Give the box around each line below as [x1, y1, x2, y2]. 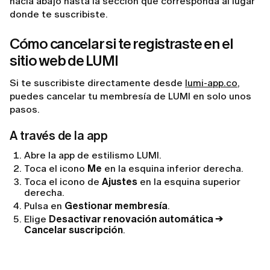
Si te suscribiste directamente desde [10, 77, 185, 89]
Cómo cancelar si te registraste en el [10, 35, 233, 52]
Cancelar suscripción [24, 224, 123, 236]
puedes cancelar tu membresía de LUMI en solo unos [10, 90, 251, 102]
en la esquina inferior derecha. [102, 163, 243, 174]
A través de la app [10, 128, 108, 143]
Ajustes [102, 176, 137, 187]
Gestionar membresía [64, 200, 168, 212]
